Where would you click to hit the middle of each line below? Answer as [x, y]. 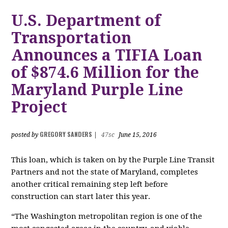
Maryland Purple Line [97, 90]
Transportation [72, 38]
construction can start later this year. [81, 197]
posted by [26, 135]
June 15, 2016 [137, 135]
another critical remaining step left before [90, 184]
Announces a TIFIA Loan [107, 55]
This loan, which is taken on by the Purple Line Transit [113, 160]
